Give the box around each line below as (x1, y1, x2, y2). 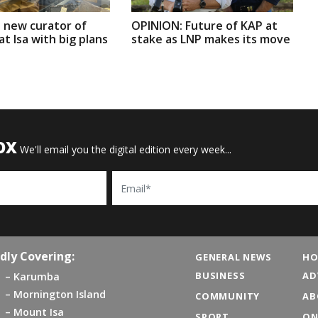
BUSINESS (195, 269, 246, 283)
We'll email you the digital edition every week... (20, 143, 231, 157)
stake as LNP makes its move (131, 31, 290, 48)
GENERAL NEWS (195, 251, 272, 264)
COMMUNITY (195, 289, 261, 302)
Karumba (13, 270, 60, 284)
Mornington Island (13, 287, 106, 302)
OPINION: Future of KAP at (131, 18, 278, 34)
